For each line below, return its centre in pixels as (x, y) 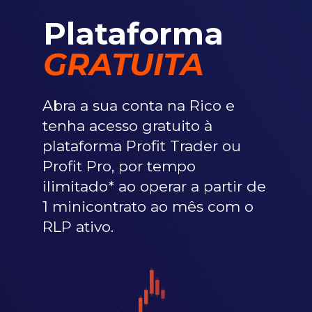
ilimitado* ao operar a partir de (154, 186)
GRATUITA (124, 64)
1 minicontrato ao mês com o (148, 206)
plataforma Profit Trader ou (142, 146)
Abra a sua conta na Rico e (139, 106)
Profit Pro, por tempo (119, 166)
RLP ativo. (78, 227)
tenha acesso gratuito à (127, 126)
